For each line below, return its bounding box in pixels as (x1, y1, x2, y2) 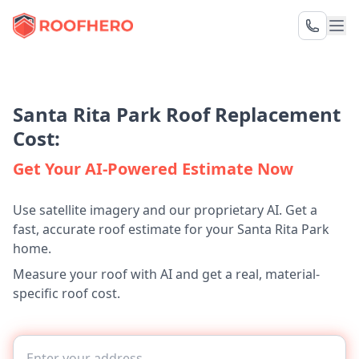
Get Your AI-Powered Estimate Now (13, 158, 293, 179)
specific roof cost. (13, 284, 120, 302)
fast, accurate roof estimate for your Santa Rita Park (13, 220, 329, 238)
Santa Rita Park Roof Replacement (13, 101, 341, 127)
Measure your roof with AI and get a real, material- (13, 265, 320, 283)
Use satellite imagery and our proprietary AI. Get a (13, 201, 317, 219)
